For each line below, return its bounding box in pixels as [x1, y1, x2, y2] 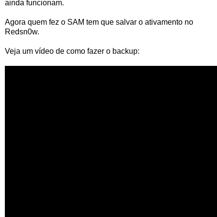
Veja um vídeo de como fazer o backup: [5, 46, 139, 55]
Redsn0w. [5, 27, 39, 36]
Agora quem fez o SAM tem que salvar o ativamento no [5, 17, 193, 26]
